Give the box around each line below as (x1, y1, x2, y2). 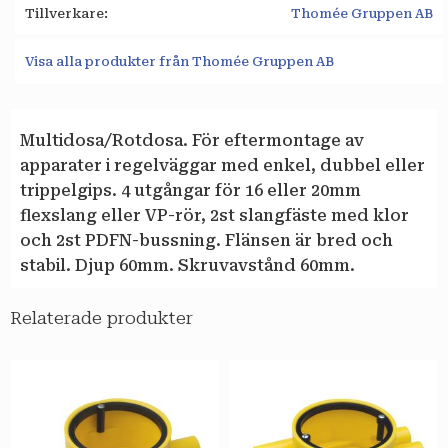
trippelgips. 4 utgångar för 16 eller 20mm (20, 181, 361, 201)
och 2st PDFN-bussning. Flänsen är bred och (20, 231, 393, 251)
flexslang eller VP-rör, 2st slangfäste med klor (20, 206, 409, 226)
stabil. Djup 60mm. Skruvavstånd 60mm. (20, 256, 355, 276)
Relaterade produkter (10, 307, 193, 328)
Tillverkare (25, 5, 104, 21)
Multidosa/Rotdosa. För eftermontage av (20, 131, 364, 151)
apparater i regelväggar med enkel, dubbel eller (20, 156, 425, 176)
